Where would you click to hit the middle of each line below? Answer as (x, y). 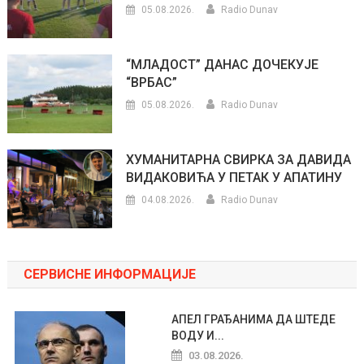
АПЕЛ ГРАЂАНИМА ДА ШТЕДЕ (254, 320)
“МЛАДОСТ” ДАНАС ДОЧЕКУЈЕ (223, 65)
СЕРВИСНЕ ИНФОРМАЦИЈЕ (109, 274)
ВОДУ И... (198, 336)
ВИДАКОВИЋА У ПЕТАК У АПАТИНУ (234, 177)
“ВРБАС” (152, 83)
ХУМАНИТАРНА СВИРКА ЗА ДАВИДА (239, 159)
